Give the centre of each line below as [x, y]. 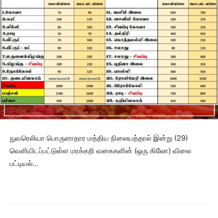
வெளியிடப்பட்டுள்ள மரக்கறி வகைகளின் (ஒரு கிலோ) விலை [100, 150]
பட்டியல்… [24, 163]
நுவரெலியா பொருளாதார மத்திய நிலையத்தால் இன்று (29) [99, 138]
